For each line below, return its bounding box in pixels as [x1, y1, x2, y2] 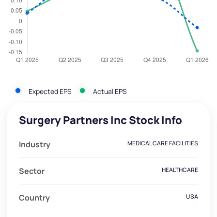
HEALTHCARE [162, 166, 198, 174]
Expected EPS [29, 86, 72, 96]
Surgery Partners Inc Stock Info [19, 113, 182, 128]
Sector [19, 166, 45, 177]
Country [19, 192, 50, 203]
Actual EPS [93, 86, 127, 96]
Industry [19, 139, 50, 150]
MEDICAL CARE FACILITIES [127, 139, 198, 148]
